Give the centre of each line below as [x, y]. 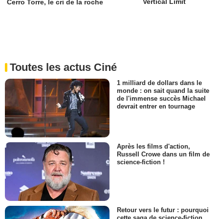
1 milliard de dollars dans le [159, 83]
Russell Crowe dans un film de [163, 154]
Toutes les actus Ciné [63, 67]
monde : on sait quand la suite [163, 90]
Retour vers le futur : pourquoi [163, 210]
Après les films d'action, [153, 147]
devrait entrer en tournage [156, 106]
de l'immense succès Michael [161, 98]
